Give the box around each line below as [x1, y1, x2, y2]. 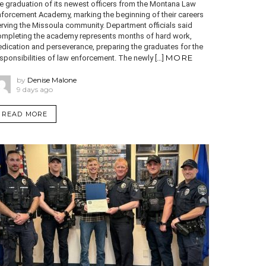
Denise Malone [27, 75, 77, 84]
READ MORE [2, 109, 47, 118]
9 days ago [17, 84, 53, 94]
